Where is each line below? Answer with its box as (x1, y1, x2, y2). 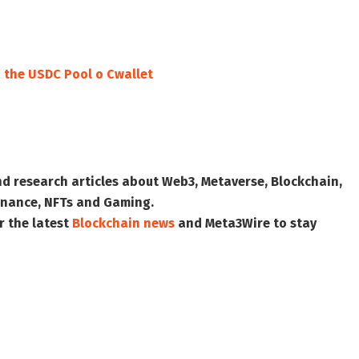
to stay (270, 216, 317, 232)
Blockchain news (72, 216, 175, 232)
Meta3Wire (205, 216, 270, 232)
